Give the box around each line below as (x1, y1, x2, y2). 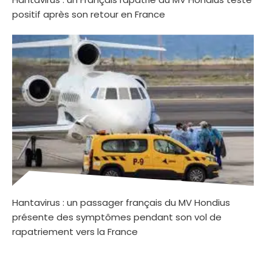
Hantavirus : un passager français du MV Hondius (12, 196, 230, 209)
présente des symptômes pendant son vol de (12, 211, 222, 224)
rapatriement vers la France (12, 225, 138, 239)
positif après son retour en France (12, 8, 165, 21)
